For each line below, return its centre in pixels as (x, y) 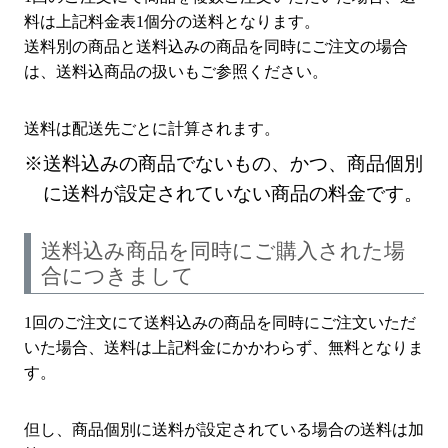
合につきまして (117, 275)
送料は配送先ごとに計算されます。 (152, 128)
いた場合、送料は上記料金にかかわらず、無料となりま (224, 347)
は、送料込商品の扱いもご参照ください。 (176, 71)
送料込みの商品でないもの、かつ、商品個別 (233, 163)
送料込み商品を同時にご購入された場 (223, 250)
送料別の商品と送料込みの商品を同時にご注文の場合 (216, 46)
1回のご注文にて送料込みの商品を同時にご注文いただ (220, 322)
